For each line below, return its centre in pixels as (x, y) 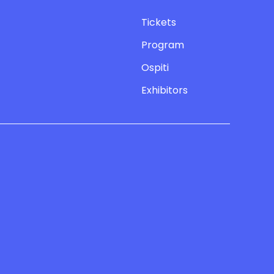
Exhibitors (165, 90)
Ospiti (155, 67)
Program (163, 45)
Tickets (159, 22)
